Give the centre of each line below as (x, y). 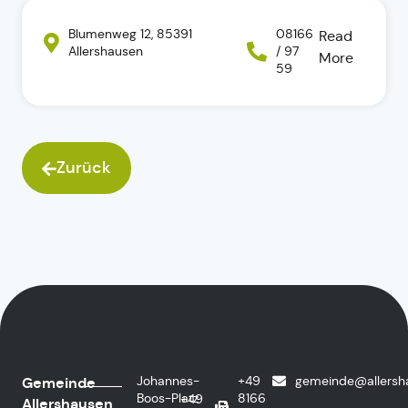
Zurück (84, 168)
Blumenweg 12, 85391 (130, 34)
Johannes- (168, 381)
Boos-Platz (167, 398)
